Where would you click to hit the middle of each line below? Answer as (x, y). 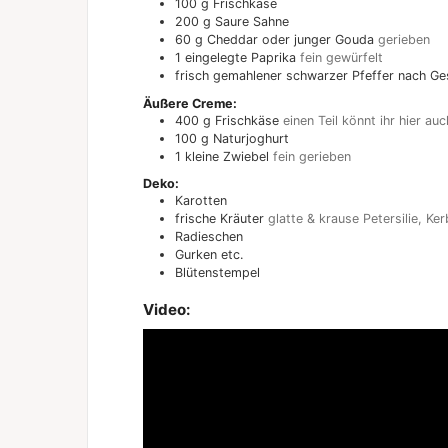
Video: (167, 309)
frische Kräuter (219, 218)
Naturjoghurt (251, 138)
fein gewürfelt (341, 58)
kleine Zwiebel (227, 156)
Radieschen (209, 236)
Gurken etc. (209, 254)
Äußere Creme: (190, 103)
